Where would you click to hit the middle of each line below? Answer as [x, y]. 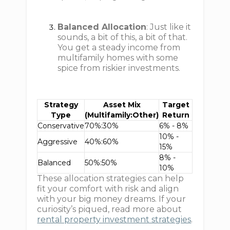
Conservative [61, 126]
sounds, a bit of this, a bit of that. [123, 37]
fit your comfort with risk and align [108, 189]
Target [176, 105]
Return [176, 115]
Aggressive [58, 142]
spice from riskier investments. [119, 68]
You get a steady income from [119, 47]
